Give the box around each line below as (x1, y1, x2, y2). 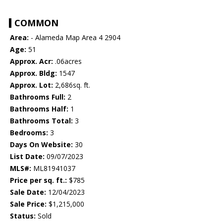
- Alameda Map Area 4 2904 (29, 33, 120, 43)
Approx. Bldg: (10, 68, 57, 78)
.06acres (53, 56, 82, 66)
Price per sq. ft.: (10, 175, 67, 185)
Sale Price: (10, 199, 47, 209)
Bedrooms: (10, 128, 48, 138)
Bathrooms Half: (10, 104, 68, 114)
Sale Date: (10, 187, 46, 197)
